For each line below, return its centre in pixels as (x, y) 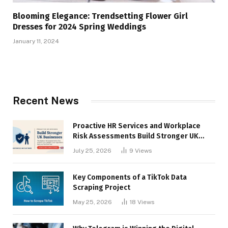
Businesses (93, 146)
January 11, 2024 (36, 41)
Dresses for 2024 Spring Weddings (79, 27)
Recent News (46, 101)
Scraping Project (102, 188)
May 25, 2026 (92, 202)
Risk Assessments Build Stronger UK (136, 136)
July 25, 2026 (92, 151)
